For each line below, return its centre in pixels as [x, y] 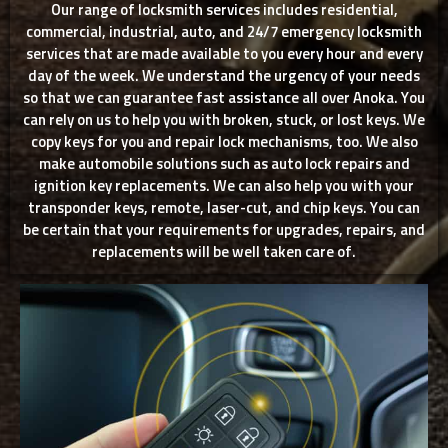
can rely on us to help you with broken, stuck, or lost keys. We [224, 121]
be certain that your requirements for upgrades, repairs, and [224, 231]
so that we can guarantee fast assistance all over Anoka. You [224, 99]
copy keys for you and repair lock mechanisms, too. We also [224, 143]
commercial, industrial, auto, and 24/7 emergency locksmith [224, 33]
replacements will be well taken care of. [224, 253]
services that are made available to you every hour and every [224, 55]
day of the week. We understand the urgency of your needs [224, 77]
